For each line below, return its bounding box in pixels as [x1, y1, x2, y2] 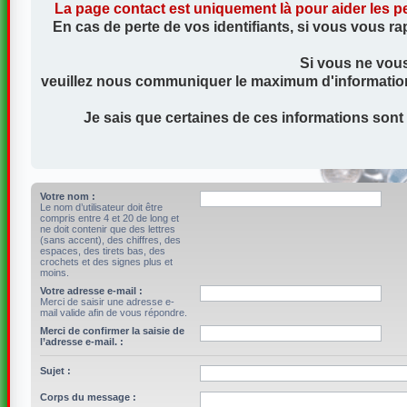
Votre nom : [39, 191, 95, 202]
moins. [39, 267, 69, 278]
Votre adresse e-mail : [39, 285, 143, 296]
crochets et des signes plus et [39, 256, 173, 267]
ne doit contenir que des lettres [39, 223, 175, 234]
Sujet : [39, 365, 71, 376]
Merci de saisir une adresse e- [39, 296, 174, 307]
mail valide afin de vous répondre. [39, 307, 187, 318]
